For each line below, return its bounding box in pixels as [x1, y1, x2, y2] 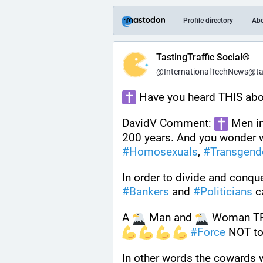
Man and [146, 211, 195, 225]
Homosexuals [129, 144, 198, 159]
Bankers [129, 184, 169, 198]
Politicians [200, 184, 252, 198]
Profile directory [183, 16, 233, 25]
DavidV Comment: [122, 116, 214, 130]
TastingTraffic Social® [156, 52, 250, 63]
